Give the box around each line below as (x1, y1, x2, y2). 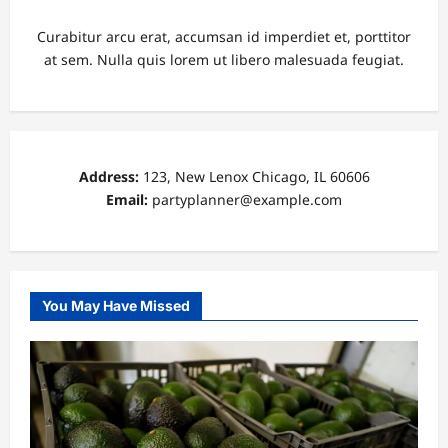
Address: (78, 166, 139, 186)
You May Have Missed (42, 296, 190, 314)
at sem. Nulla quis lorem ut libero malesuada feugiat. (44, 49, 404, 69)
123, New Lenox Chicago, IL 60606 (138, 166, 370, 186)
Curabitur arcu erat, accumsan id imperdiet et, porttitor (37, 26, 411, 46)
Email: (106, 189, 148, 209)
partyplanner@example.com (148, 189, 342, 209)
